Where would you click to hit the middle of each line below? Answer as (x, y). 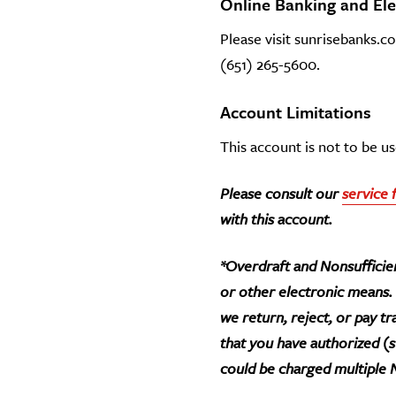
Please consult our (281, 194)
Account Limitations (296, 112)
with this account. (276, 219)
